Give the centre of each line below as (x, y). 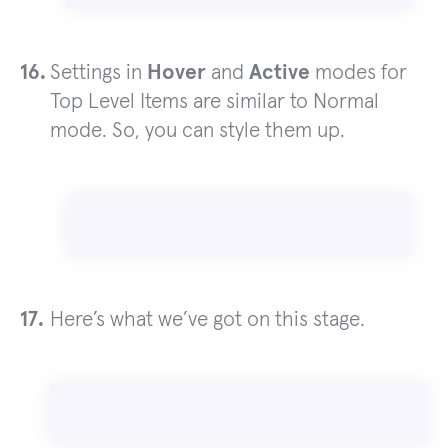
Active (279, 73)
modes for (358, 73)
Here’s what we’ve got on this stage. (207, 320)
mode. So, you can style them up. (197, 131)
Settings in (98, 73)
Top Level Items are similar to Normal (214, 102)
